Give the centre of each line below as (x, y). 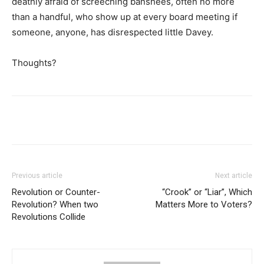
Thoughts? (34, 62)
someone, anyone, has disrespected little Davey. (113, 32)
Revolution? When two (55, 204)
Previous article (37, 175)
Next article (234, 175)
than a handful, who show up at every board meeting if (125, 16)
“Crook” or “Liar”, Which (207, 192)
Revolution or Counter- (56, 192)
